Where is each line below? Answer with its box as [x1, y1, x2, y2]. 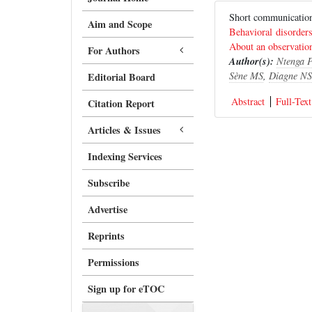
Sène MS [228, 69, 263, 82]
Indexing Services [88, 149, 162, 164]
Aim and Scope [88, 17, 152, 31]
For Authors [88, 43, 140, 58]
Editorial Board [88, 70, 155, 84]
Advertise [88, 202, 127, 217]
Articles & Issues [88, 123, 161, 137]
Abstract [231, 95, 265, 108]
